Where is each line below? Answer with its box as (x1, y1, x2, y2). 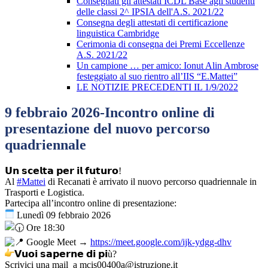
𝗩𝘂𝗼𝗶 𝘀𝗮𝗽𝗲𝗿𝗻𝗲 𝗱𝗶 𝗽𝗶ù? (14, 249, 117, 260)
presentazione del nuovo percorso (5, 121, 210, 137)
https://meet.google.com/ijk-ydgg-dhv (90, 237, 232, 248)
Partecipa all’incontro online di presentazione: (5, 198, 176, 209)
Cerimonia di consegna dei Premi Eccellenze (77, 39, 245, 50)
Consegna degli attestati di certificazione (77, 17, 228, 28)
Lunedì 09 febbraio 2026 (14, 210, 111, 221)
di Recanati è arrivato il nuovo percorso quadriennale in (45, 176, 257, 187)
